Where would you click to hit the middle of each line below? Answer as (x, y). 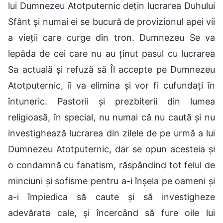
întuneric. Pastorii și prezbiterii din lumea (111, 101)
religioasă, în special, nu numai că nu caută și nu (111, 117)
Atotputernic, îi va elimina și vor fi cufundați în (111, 85)
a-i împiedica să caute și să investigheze (111, 197)
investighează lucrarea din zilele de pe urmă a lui (111, 133)
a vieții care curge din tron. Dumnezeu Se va (111, 37)
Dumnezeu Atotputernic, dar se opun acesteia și (111, 149)
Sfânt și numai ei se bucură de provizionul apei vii (111, 21)
